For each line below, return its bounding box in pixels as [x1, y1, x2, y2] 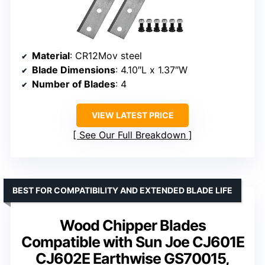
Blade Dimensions [32, 63, 115, 76]
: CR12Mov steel [70, 49, 142, 62]
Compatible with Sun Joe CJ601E [21, 232, 244, 251]
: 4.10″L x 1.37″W [115, 63, 188, 76]
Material [32, 49, 70, 62]
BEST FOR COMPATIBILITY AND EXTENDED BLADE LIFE [12, 185, 232, 195]
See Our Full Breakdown [79, 128, 186, 141]
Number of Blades [32, 77, 115, 90]
